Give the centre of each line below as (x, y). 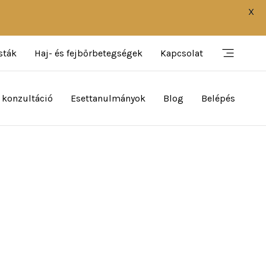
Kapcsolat (181, 53)
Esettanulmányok (108, 98)
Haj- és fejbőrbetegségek (88, 53)
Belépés (218, 98)
